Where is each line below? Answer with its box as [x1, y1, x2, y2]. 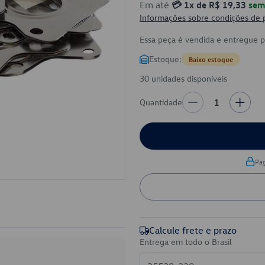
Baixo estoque [189, 54, 233, 64]
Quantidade [140, 96, 182, 108]
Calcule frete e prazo [149, 224, 237, 236]
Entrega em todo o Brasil [140, 236, 232, 247]
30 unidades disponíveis [140, 73, 227, 84]
